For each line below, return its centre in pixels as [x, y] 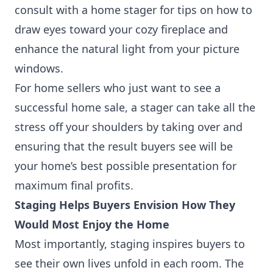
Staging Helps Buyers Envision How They [125, 205]
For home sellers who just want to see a [118, 88]
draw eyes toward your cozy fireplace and [121, 29]
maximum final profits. [74, 185]
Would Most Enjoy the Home [92, 224]
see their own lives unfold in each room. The [129, 263]
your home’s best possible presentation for [126, 166]
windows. [39, 68]
